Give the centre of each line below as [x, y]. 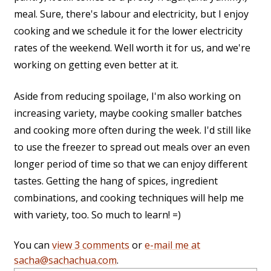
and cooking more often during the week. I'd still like [132, 130]
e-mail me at [172, 245]
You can [33, 245]
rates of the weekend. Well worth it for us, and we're [132, 48]
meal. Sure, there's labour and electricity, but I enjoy [131, 14]
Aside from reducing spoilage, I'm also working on [127, 96]
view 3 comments [91, 245]
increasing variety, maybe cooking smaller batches [128, 113]
